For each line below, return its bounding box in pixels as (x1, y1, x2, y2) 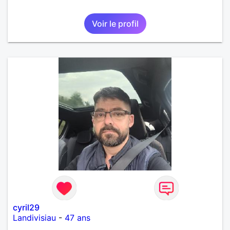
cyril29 (13, 202, 40, 213)
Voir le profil (91, 18, 139, 29)
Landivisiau (13, 212, 56, 223)
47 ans (65, 212, 90, 223)
